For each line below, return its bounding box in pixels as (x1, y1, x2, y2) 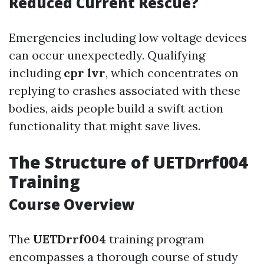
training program (106, 232, 204, 246)
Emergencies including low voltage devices (9, 30, 247, 45)
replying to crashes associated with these (9, 83, 240, 98)
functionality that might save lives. (9, 118, 200, 133)
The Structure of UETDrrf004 (9, 151, 247, 173)
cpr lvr (64, 65, 105, 80)
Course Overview (9, 194, 135, 214)
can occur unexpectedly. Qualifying (9, 48, 205, 62)
